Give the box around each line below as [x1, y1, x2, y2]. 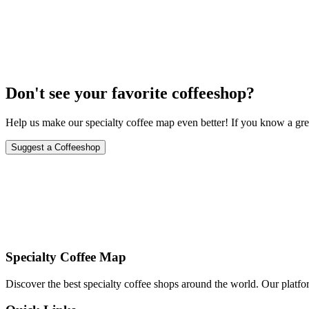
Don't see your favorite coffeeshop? [6, 84, 255, 103]
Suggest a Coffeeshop [11, 142, 100, 153]
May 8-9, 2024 [6, 9, 70, 21]
